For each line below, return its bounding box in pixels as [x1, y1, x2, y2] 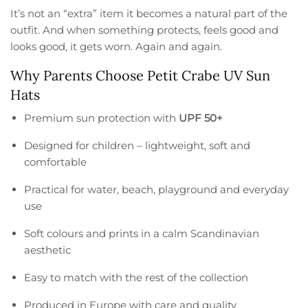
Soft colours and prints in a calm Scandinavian [24, 227, 260, 241]
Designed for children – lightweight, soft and [24, 139, 251, 153]
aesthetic [24, 243, 71, 257]
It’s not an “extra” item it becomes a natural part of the [10, 7, 288, 21]
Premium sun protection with [24, 111, 179, 125]
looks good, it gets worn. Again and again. [10, 40, 223, 54]
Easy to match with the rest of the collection [24, 271, 249, 285]
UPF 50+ [179, 111, 223, 125]
